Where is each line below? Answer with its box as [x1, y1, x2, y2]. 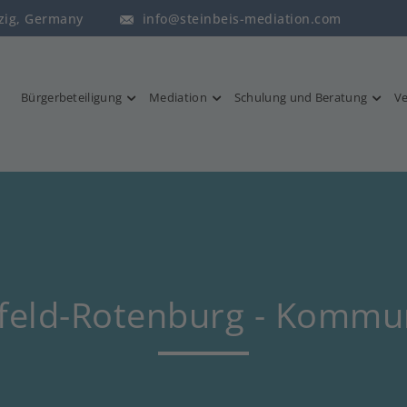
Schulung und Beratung [233, 89, 368, 105]
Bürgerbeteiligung [21, 89, 123, 105]
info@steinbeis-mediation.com [142, 10, 342, 27]
